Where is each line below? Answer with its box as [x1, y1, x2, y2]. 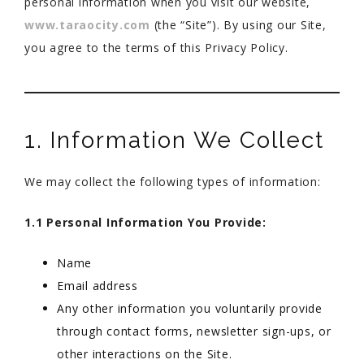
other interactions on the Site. [57, 346, 232, 362]
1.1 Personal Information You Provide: [24, 214, 266, 230]
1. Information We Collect [24, 127, 324, 154]
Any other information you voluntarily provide [57, 301, 323, 316]
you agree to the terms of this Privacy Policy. [24, 40, 288, 55]
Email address [57, 278, 138, 293]
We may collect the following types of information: [24, 174, 321, 189]
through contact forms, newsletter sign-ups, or [57, 323, 331, 339]
